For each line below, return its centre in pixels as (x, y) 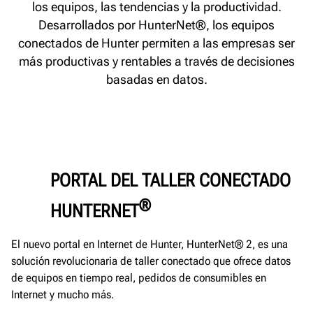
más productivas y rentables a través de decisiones (156, 61)
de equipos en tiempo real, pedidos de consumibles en (139, 277)
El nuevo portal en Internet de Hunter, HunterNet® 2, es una (150, 244)
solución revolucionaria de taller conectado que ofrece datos (151, 261)
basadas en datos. (156, 79)
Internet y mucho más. (63, 294)
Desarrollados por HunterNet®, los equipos (156, 25)
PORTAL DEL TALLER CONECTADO (170, 180)
